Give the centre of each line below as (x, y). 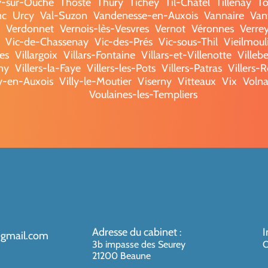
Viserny (155, 81)
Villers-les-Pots (121, 68)
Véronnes (213, 28)
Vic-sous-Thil (188, 42)
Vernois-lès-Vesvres (104, 28)
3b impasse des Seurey (139, 244)
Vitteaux (197, 81)
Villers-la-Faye (48, 68)
